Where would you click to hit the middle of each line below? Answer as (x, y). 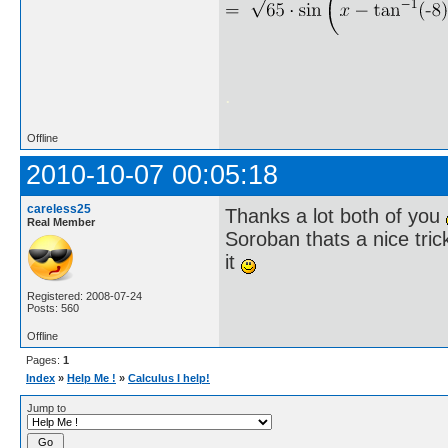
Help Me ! (91, 378)
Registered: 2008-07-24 (84, 296)
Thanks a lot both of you (335, 215)
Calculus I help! (169, 378)
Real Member (61, 222)
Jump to (46, 408)
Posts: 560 (53, 308)
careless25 (59, 209)
